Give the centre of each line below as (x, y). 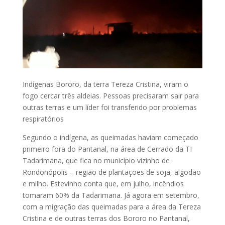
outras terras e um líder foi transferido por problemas (109, 107)
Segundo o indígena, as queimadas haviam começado (110, 138)
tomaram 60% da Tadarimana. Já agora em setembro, (111, 195)
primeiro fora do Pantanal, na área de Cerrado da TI (107, 149)
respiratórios (43, 119)
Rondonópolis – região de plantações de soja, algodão (111, 172)
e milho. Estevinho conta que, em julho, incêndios (103, 184)
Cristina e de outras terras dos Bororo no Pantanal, (106, 218)
